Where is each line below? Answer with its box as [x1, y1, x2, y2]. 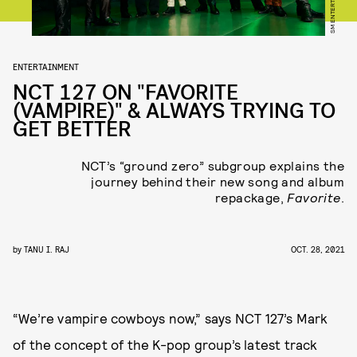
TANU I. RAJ [24, 244, 69, 254]
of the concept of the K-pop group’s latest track [13, 336, 318, 352]
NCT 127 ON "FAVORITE [13, 79, 238, 107]
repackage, [214, 190, 288, 205]
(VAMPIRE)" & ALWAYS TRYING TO [13, 97, 335, 125]
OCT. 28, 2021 [291, 244, 344, 254]
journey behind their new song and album [91, 174, 344, 189]
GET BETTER [13, 116, 131, 143]
